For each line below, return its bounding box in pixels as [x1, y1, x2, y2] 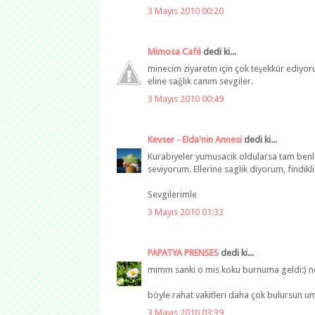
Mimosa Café [148, 46, 201, 57]
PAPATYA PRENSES [148, 247, 219, 258]
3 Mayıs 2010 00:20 [148, 5, 224, 16]
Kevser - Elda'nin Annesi [148, 134, 242, 145]
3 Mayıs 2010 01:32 [148, 206, 224, 217]
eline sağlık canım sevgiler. [148, 76, 253, 87]
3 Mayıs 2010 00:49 [148, 93, 224, 104]
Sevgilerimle [148, 189, 197, 200]
